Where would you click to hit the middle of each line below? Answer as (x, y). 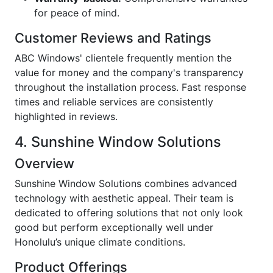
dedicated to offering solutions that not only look (129, 213)
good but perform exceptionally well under (114, 227)
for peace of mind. (77, 13)
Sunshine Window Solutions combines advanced (126, 183)
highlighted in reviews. (66, 116)
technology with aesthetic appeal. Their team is (124, 198)
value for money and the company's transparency (129, 73)
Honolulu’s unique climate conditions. (100, 242)
